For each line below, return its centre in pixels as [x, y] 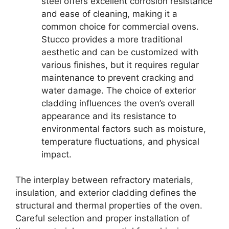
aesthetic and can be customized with [120, 52]
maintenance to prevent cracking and [118, 77]
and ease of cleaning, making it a [109, 14]
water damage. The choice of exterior [119, 90]
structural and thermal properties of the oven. [109, 205]
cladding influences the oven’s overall [118, 103]
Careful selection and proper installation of [102, 218]
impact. [56, 154]
